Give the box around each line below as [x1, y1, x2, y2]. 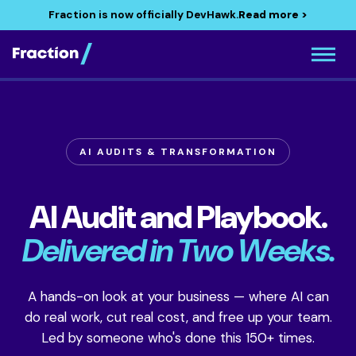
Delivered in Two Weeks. [21, 230, 335, 271]
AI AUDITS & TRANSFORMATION [79, 145, 277, 158]
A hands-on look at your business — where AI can [27, 288, 329, 305]
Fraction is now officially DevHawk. [48, 8, 238, 21]
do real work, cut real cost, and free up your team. [24, 308, 332, 326]
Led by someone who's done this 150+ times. [41, 329, 315, 346]
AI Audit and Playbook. [29, 196, 327, 238]
